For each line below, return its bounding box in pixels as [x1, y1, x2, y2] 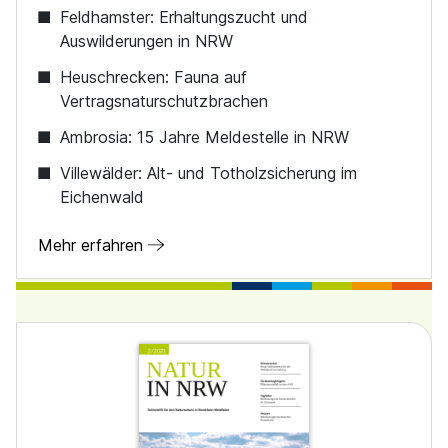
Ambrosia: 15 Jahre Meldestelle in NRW [59, 127, 349, 147]
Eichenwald [59, 187, 144, 207]
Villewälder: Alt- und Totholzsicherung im [59, 163, 357, 183]
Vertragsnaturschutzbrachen [59, 91, 268, 111]
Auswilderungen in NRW [59, 31, 233, 51]
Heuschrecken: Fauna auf [59, 67, 247, 87]
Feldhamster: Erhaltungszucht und [59, 7, 308, 27]
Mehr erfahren [38, 235, 148, 255]
